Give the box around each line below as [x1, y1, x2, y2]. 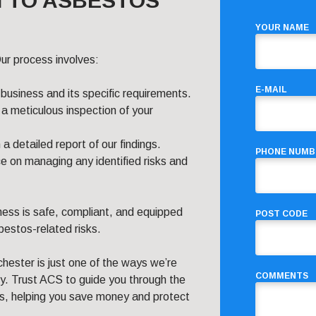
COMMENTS [255, 271, 308, 281]
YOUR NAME [255, 23, 309, 33]
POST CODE [255, 209, 308, 219]
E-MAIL [255, 85, 287, 95]
